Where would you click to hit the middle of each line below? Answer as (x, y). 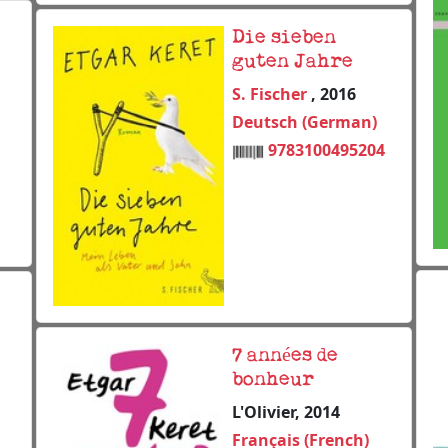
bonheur (273, 380)
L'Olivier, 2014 (286, 412)
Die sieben (284, 38)
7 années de (285, 356)
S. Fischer (271, 94)
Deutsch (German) (304, 122)
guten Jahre (292, 62)
